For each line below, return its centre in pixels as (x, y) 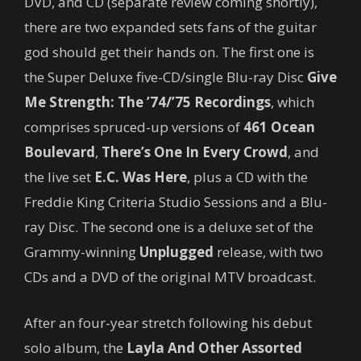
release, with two (268, 251)
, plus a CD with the (247, 176)
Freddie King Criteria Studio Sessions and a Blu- (176, 201)
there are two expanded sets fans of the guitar (170, 27)
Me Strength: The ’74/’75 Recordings (147, 102)
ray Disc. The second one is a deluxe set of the (169, 226)
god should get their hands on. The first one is (169, 52)
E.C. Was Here (141, 176)
